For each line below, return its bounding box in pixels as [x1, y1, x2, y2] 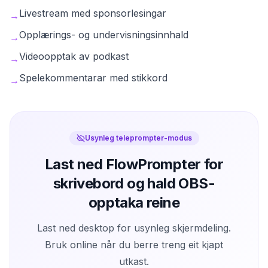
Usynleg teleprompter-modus [84, 133, 192, 142]
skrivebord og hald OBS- [53, 174, 215, 192]
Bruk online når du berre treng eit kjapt [45, 238, 223, 251]
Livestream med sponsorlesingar [19, 7, 166, 19]
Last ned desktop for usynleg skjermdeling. [37, 221, 231, 234]
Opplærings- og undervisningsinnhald [19, 28, 188, 41]
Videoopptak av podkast [19, 50, 129, 62]
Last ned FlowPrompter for [45, 155, 223, 173]
